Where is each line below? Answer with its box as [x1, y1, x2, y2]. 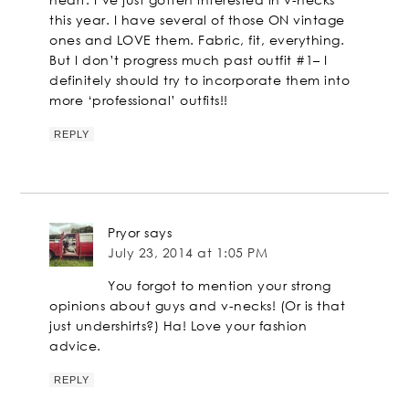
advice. [49, 337, 101, 355]
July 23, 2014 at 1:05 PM [108, 244, 268, 262]
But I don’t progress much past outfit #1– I [49, 51, 328, 69]
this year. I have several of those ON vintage [49, 11, 345, 29]
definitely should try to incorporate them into [49, 71, 351, 89]
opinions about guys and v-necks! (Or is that [49, 297, 346, 315]
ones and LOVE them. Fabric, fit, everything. [49, 31, 345, 49]
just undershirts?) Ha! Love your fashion [49, 317, 308, 335]
